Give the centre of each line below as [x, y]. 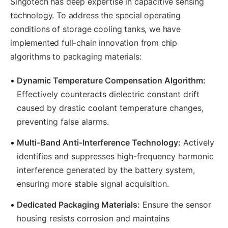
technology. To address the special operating [95, 15]
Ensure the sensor [176, 205]
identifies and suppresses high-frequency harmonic [115, 156]
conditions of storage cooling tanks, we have [95, 29]
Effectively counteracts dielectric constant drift [108, 94]
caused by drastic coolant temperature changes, [110, 108]
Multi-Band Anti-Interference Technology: [99, 142]
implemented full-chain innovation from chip [94, 43]
